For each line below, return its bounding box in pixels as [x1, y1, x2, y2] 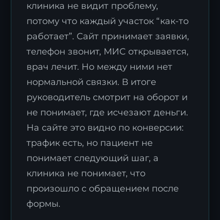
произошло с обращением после [27, 183, 179, 194]
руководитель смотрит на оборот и [27, 92, 188, 103]
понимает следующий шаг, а [27, 153, 159, 164]
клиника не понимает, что [27, 168, 146, 179]
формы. [27, 198, 61, 209]
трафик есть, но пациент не [27, 137, 153, 148]
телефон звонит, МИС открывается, [27, 46, 189, 57]
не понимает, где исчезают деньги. [27, 107, 189, 118]
